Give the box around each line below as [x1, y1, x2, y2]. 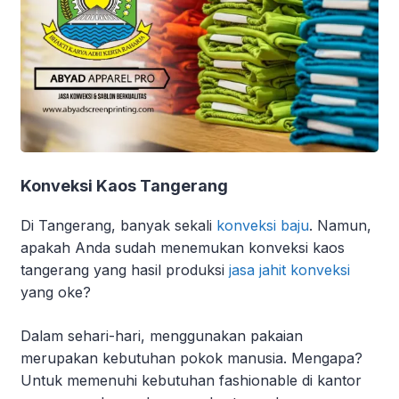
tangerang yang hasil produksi [20, 261, 229, 280]
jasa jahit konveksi [229, 261, 350, 280]
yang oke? [20, 283, 95, 302]
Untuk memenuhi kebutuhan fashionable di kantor [20, 371, 362, 390]
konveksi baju [216, 216, 309, 235]
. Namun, [309, 216, 371, 235]
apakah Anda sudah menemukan [20, 239, 248, 257]
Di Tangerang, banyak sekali [20, 216, 216, 235]
